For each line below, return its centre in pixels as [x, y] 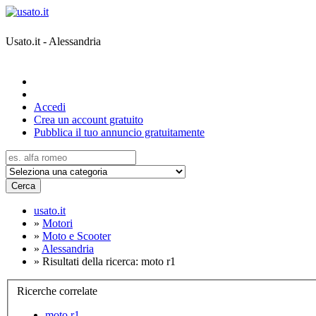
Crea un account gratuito [89, 120]
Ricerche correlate [57, 291]
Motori [57, 223]
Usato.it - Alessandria [53, 41]
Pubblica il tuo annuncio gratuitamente [119, 132]
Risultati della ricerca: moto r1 [109, 261]
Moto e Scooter [77, 236]
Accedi [50, 107]
